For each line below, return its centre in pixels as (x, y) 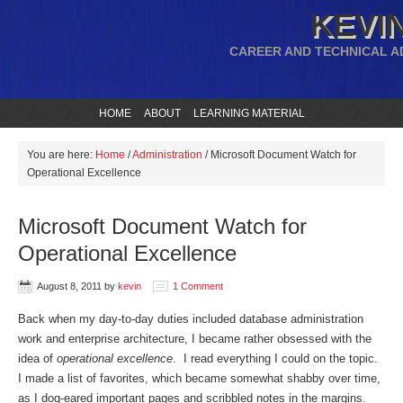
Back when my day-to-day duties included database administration (191, 319)
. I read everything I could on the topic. (277, 358)
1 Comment (198, 286)
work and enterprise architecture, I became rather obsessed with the (195, 339)
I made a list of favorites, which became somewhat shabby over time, (199, 378)
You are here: (61, 155)
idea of (37, 358)
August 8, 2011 (69, 286)
